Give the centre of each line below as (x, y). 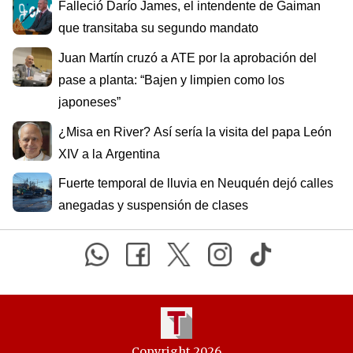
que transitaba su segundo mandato (158, 28)
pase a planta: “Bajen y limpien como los (171, 80)
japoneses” (89, 102)
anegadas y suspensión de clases (153, 206)
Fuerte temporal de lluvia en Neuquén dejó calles (196, 184)
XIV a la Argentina (109, 154)
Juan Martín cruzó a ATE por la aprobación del (188, 58)
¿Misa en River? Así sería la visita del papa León (195, 132)
